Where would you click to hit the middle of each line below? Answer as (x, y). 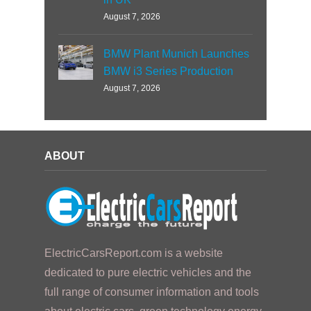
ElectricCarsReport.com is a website (134, 253)
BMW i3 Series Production (168, 71)
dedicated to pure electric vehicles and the (148, 272)
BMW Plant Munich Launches (176, 53)
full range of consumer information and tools (152, 292)
